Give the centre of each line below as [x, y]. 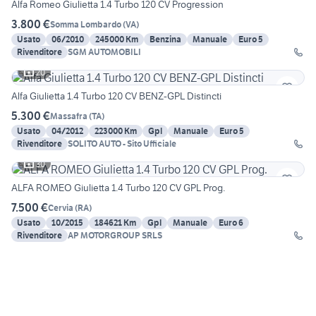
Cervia [61, 207]
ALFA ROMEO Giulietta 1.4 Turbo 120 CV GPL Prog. [118, 188]
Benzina [165, 39]
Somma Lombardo [86, 24]
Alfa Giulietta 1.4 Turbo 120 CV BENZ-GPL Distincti [116, 96]
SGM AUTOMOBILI [104, 52]
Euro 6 [231, 223]
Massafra [69, 116]
